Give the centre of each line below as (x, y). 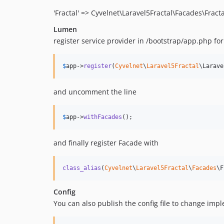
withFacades (103, 117)
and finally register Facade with (106, 143)
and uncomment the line (95, 92)
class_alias (82, 168)
